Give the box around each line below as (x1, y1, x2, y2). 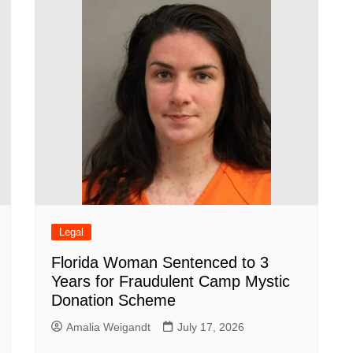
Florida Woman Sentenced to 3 (51, 254, 269, 271)
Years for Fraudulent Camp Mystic (51, 273, 290, 290)
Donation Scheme (51, 292, 176, 309)
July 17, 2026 (177, 321, 244, 333)
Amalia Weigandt (66, 321, 150, 333)
